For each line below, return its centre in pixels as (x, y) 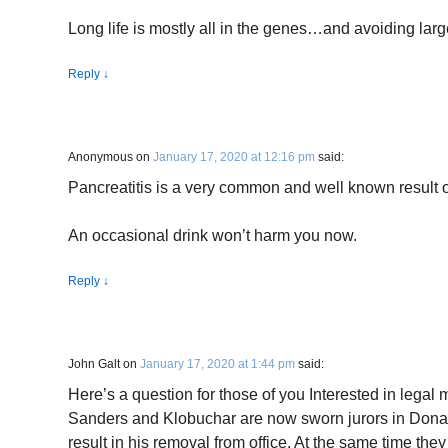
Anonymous (100, 157)
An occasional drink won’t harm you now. (212, 235)
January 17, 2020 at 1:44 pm (217, 364)
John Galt (94, 364)
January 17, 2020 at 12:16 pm (234, 157)
